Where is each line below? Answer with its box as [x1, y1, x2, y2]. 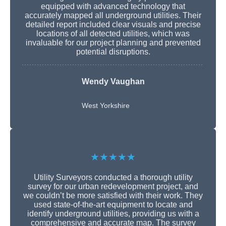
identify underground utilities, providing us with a [27, 209, 199, 218]
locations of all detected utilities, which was [36, 29, 190, 38]
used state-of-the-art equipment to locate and [33, 200, 193, 209]
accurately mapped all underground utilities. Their [25, 11, 201, 20]
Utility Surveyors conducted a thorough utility [33, 173, 193, 182]
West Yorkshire [81, 101, 130, 110]
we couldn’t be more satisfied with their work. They [23, 191, 203, 200]
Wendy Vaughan [81, 77, 145, 86]
